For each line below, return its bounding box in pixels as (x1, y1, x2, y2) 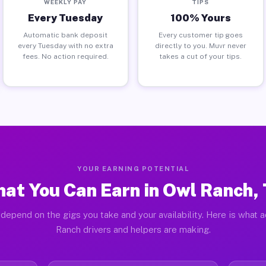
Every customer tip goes (158, 30, 243, 39)
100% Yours (170, 11, 231, 24)
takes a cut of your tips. (159, 52, 242, 61)
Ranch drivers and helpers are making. (55, 224, 211, 235)
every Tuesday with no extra (17, 41, 113, 50)
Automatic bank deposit (23, 30, 108, 39)
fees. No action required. (22, 52, 109, 61)
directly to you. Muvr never (154, 41, 246, 50)
